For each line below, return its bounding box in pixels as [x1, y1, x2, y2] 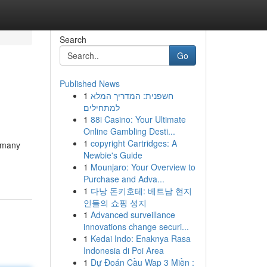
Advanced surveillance [90, 209, 175, 221]
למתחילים [83, 101, 120, 113]
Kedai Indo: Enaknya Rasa [90, 232, 191, 244]
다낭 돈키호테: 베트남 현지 [90, 185, 192, 197]
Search [59, 33, 86, 45]
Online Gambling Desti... [83, 125, 175, 137]
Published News [59, 77, 120, 89]
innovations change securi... [83, 221, 189, 232]
